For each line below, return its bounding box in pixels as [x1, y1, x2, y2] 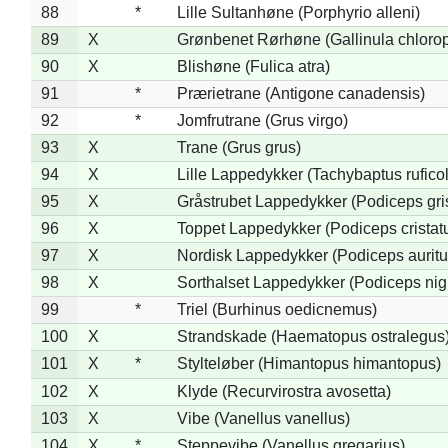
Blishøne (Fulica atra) [176, 57, 330, 75]
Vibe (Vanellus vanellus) [176, 409, 350, 427]
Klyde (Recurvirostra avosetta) [176, 382, 391, 400]
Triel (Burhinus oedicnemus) [176, 300, 377, 318]
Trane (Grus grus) [176, 138, 301, 156]
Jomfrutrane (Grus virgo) [176, 111, 348, 129]
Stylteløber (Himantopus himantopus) [176, 354, 441, 372]
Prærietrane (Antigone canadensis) [176, 84, 425, 102]
